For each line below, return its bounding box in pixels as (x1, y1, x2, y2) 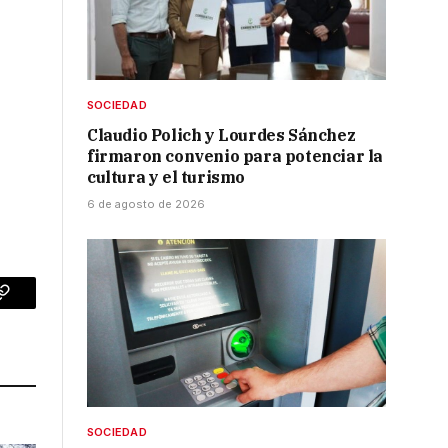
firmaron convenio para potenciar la (87, 145, 384, 166)
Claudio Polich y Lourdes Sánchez (87, 124, 356, 145)
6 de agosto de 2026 (87, 196, 205, 211)
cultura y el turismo (87, 166, 245, 187)
